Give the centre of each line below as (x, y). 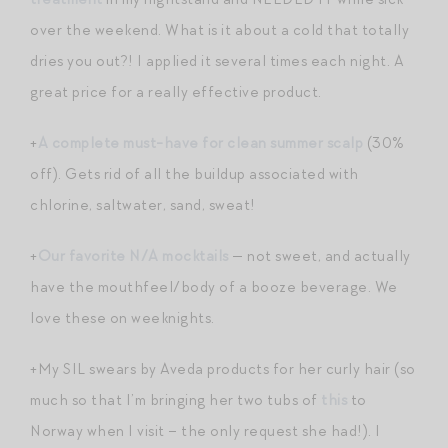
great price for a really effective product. (176, 92)
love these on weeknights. (122, 318)
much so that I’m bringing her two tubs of (175, 400)
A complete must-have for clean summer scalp (200, 143)
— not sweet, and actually (319, 256)
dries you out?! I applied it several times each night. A (217, 61)
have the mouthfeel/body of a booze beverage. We (214, 287)
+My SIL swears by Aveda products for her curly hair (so (223, 369)
